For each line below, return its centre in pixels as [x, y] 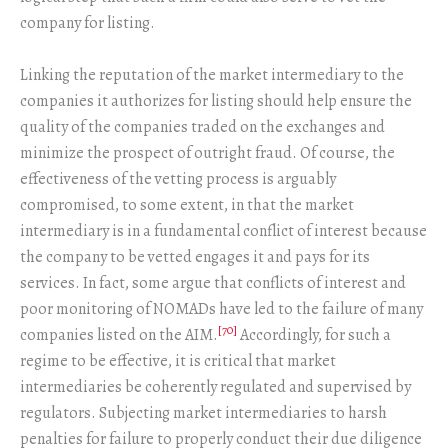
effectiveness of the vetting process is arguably [178, 178]
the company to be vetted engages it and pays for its [195, 256]
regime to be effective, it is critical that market [178, 360]
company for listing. [87, 22]
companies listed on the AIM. [119, 334]
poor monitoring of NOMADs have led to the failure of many [221, 308]
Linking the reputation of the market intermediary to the [212, 74]
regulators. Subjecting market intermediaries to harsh [203, 412]
